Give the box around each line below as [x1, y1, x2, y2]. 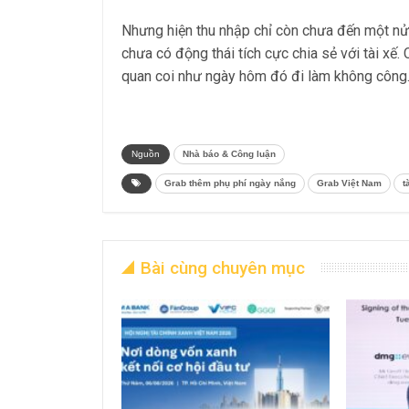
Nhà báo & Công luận [183, 149, 276, 159]
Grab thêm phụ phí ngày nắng [164, 178, 296, 188]
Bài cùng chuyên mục [141, 257, 305, 278]
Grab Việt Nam [317, 178, 382, 188]
